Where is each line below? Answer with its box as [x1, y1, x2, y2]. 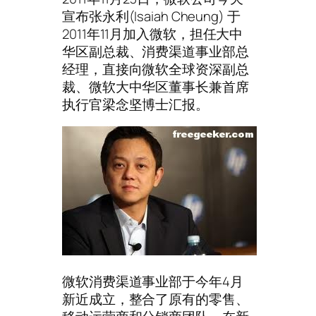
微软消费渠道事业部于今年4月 [62, 272, 243, 291]
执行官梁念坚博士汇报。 [62, 95, 209, 114]
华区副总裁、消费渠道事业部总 [62, 42, 249, 61]
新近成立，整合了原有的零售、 [62, 289, 249, 308]
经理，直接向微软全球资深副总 [62, 59, 249, 78]
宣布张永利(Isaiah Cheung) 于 [62, 6, 241, 25]
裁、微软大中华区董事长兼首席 [62, 77, 249, 96]
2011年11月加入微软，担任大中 [62, 24, 243, 43]
